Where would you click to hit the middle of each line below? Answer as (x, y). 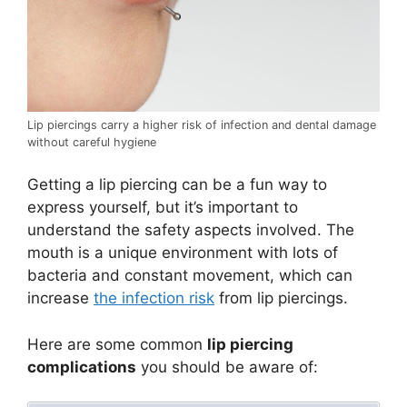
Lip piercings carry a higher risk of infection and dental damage (202, 124)
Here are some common (117, 344)
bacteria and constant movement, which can (190, 276)
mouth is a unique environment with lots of (183, 253)
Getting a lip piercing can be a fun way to (177, 185)
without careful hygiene (92, 142)
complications (82, 367)
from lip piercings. (281, 298)
